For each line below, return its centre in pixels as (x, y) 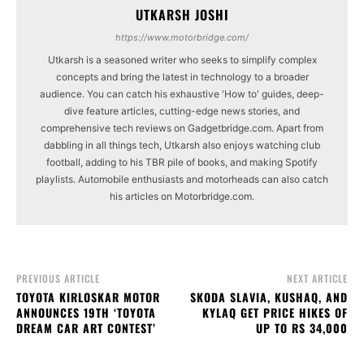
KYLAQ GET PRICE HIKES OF (275, 313)
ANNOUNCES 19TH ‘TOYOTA (86, 313)
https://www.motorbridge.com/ (182, 38)
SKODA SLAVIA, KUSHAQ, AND (269, 297)
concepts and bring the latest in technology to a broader (182, 77)
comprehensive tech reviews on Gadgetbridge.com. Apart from (182, 128)
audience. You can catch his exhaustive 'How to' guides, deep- (182, 94)
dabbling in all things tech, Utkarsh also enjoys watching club (182, 145)
